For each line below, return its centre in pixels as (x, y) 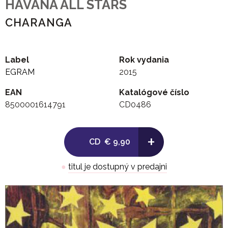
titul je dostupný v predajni (118, 167)
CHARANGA (39, 23)
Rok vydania (144, 60)
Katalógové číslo (154, 93)
